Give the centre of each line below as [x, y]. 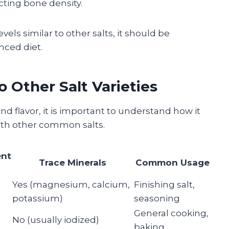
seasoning [157, 198]
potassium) [38, 198]
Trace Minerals [73, 162]
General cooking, [171, 213]
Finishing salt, [164, 184]
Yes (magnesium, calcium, [71, 184]
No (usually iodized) [56, 220]
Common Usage [173, 162]
